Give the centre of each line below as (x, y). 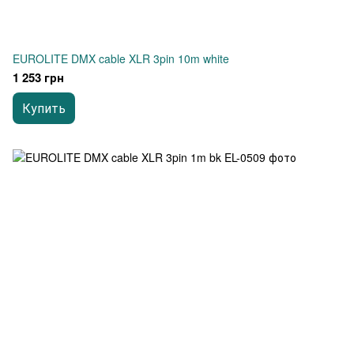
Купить (44, 108)
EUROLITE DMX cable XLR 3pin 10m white (121, 58)
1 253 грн (38, 77)
